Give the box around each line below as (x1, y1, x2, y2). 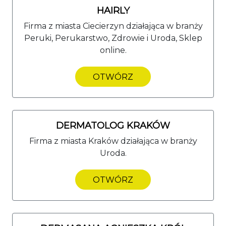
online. (99, 45, 127, 55)
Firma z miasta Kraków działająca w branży (29, 136, 197, 146)
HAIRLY (96, 5, 130, 16)
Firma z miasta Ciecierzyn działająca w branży (23, 21, 203, 31)
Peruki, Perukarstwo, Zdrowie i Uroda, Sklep (24, 33, 202, 43)
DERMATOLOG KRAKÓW (56, 120, 170, 131)
